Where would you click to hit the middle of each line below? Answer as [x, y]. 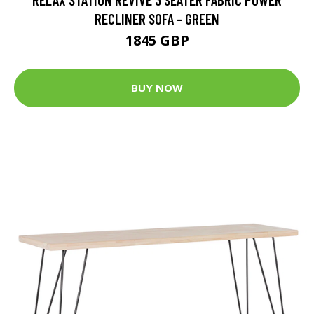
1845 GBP [157, 40]
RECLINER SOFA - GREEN [157, 18]
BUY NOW [157, 88]
